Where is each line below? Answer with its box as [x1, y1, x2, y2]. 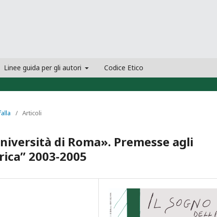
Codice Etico [104, 62, 143, 72]
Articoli [22, 108, 42, 117]
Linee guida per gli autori [3, 62, 83, 72]
